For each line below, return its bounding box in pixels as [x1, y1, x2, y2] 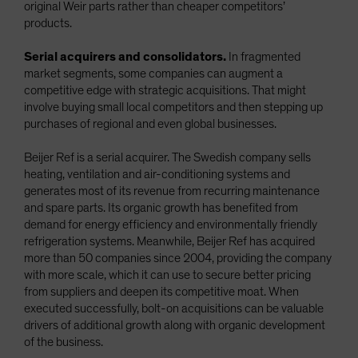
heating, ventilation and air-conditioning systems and [24, 168, 290, 181]
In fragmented [226, 50, 300, 64]
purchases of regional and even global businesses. [24, 117, 276, 131]
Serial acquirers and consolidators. [24, 50, 226, 64]
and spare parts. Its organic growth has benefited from [24, 201, 298, 215]
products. [24, 17, 72, 30]
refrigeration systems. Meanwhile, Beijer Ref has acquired [24, 235, 315, 249]
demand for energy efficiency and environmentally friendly [24, 218, 317, 232]
